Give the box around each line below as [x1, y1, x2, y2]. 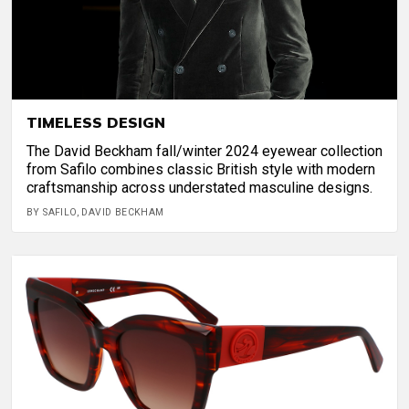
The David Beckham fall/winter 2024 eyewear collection [26, 142, 383, 160]
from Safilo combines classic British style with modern [26, 160, 375, 178]
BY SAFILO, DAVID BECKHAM [26, 205, 164, 218]
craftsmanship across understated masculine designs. [26, 178, 372, 196]
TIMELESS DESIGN [26, 112, 165, 131]
